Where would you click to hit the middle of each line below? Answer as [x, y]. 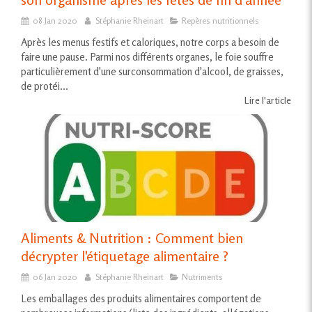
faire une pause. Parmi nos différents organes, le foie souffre [147, 56]
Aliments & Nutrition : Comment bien [132, 237]
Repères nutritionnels [220, 20]
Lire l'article [268, 100]
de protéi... [45, 86]
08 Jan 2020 [55, 20]
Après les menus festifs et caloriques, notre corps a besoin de [150, 42]
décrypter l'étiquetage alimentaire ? [125, 256]
